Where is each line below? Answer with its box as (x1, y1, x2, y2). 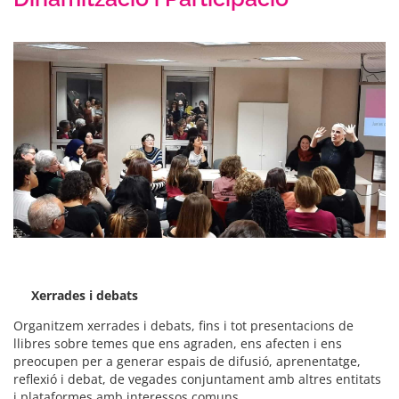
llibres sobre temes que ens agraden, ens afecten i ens (13, 335, 342, 353)
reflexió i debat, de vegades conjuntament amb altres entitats (13, 370, 381, 388)
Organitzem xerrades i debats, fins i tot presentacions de (13, 317, 354, 335)
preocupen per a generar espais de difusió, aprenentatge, (13, 353, 361, 370)
